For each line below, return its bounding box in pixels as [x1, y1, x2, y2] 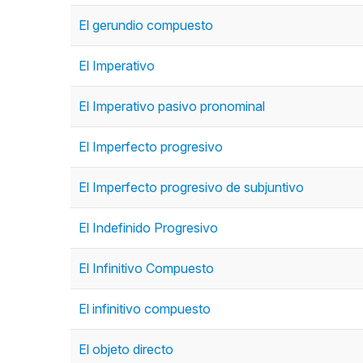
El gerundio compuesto [79, 17, 213, 33]
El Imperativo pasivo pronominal [79, 98, 265, 114]
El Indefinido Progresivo [79, 220, 218, 236]
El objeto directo [79, 341, 173, 357]
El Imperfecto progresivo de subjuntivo [79, 179, 304, 195]
